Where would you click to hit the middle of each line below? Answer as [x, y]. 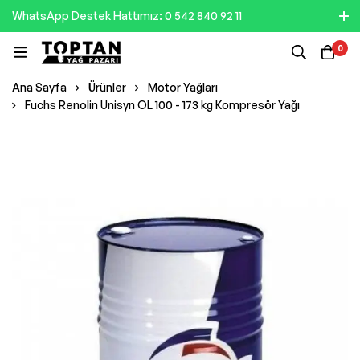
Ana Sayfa [39, 87]
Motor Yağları [183, 87]
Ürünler [107, 87]
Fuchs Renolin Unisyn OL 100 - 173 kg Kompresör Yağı [162, 105]
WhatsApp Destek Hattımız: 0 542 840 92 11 [127, 16]
